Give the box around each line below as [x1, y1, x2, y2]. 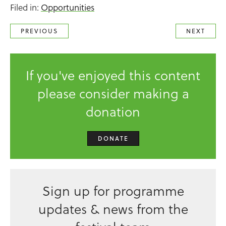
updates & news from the [38, 200, 188, 218]
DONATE [97, 134, 129, 143]
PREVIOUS [21, 27, 58, 35]
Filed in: [10, 2, 41, 14]
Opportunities [41, 2, 94, 14]
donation [86, 103, 140, 121]
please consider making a [37, 85, 189, 103]
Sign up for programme [42, 182, 184, 200]
